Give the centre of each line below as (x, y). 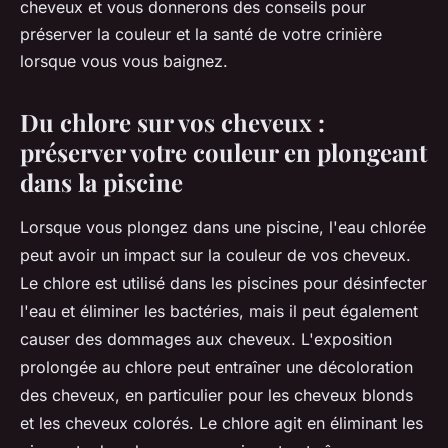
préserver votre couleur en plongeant (223, 152)
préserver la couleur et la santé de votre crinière (201, 34)
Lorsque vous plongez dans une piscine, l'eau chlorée (223, 227)
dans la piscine (101, 182)
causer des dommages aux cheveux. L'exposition (206, 339)
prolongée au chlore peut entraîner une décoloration (216, 367)
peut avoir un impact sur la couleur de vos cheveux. (215, 255)
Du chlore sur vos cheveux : (172, 122)
